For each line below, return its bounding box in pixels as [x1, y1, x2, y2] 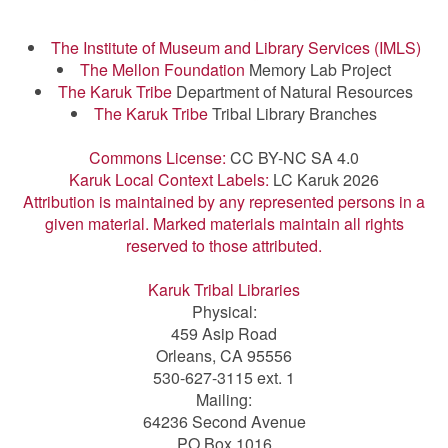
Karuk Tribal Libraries [148, 277, 300, 301]
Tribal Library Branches [208, 101, 377, 125]
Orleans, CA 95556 [156, 343, 292, 367]
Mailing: [196, 387, 252, 411]
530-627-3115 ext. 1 [153, 365, 295, 389]
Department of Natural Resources [172, 79, 413, 103]
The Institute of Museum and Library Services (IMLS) [50, 35, 421, 59]
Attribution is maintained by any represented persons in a [23, 189, 425, 213]
